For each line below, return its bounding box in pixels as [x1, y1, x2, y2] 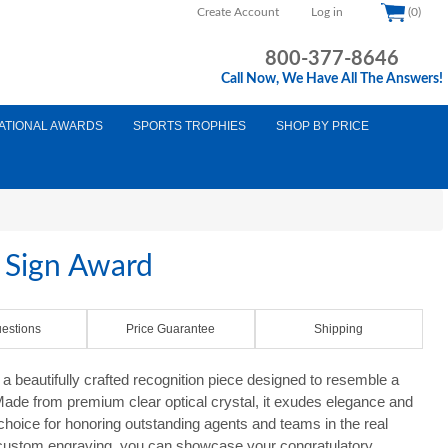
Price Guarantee [126, 322, 216, 336]
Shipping [314, 322, 364, 336]
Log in [311, 6, 343, 18]
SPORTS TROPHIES [133, 119, 246, 133]
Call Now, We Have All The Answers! [221, 72, 443, 86]
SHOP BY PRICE [276, 119, 369, 133]
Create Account [197, 6, 279, 18]
